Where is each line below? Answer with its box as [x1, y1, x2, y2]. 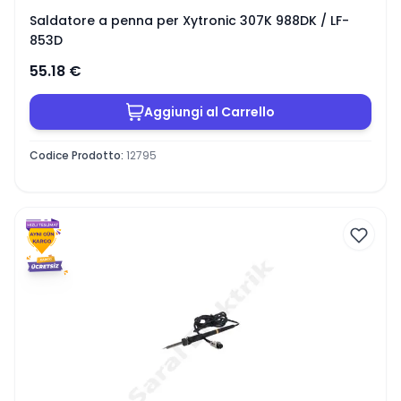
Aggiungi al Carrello [144, 102, 275, 121]
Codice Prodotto [30, 147, 121, 163]
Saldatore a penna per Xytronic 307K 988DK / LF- [30, 12, 349, 30]
